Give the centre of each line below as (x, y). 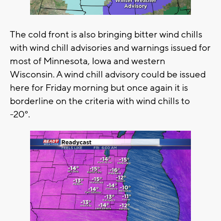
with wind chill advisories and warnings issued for (110, 48)
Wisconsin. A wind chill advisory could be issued (108, 75)
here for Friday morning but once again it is (99, 88)
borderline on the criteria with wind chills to (100, 101)
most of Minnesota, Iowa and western (88, 61)
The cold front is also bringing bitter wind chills (106, 35)
